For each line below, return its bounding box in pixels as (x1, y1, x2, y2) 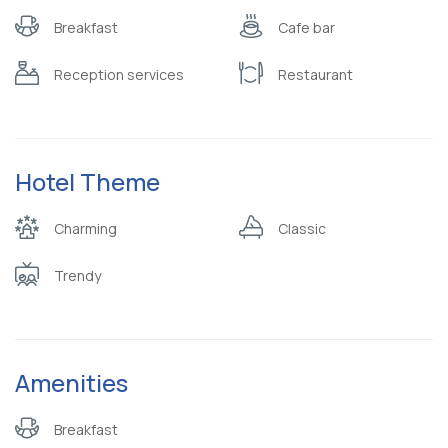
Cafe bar (278, 18, 335, 38)
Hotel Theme (15, 165, 160, 199)
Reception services (54, 65, 184, 85)
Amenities (15, 366, 128, 400)
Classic (278, 219, 326, 239)
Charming (54, 219, 117, 239)
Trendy (54, 266, 101, 286)
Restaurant (278, 65, 353, 85)
